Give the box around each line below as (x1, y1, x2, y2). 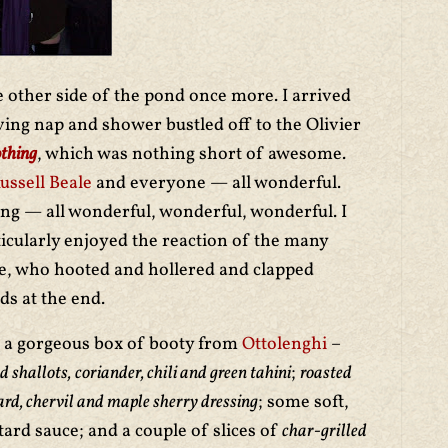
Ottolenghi (242, 332, 331, 357)
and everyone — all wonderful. (92, 171, 341, 196)
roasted (300, 361, 352, 386)
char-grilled (282, 419, 367, 444)
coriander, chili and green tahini (75, 361, 291, 386)
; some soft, (258, 390, 349, 415)
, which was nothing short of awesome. (37, 142, 346, 167)
